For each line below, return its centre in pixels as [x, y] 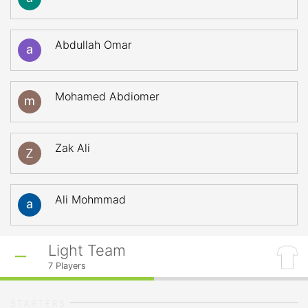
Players [69, 266]
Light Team [87, 250]
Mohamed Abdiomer [107, 96]
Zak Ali [73, 148]
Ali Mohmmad [90, 199]
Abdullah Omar [93, 45]
